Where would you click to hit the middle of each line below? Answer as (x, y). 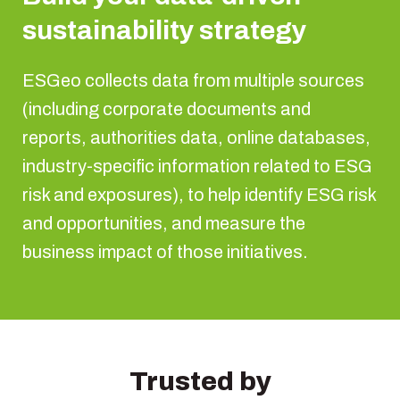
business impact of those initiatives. (165, 252)
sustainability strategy (164, 31)
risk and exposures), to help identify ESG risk (199, 195)
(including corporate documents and (167, 109)
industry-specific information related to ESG (197, 167)
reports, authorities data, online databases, (196, 138)
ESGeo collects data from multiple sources (193, 81)
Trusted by (200, 382)
